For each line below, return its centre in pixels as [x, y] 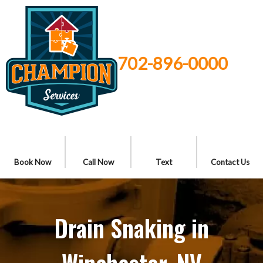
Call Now [98, 162]
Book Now [32, 162]
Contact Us [230, 162]
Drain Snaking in [131, 228]
